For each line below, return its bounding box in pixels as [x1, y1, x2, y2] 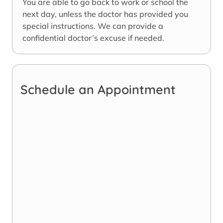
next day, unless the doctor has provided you [22, 9, 188, 19]
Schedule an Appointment [20, 82, 176, 98]
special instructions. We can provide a [22, 21, 163, 31]
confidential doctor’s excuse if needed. [22, 33, 164, 43]
